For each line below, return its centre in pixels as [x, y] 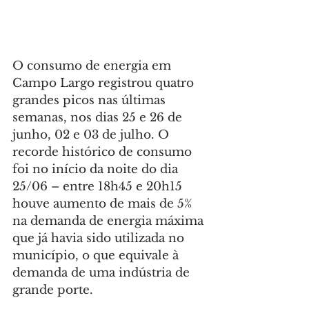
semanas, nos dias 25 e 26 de [99, 118]
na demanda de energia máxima [110, 221]
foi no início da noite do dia [97, 170]
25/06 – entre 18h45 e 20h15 [99, 187]
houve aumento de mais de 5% [104, 204]
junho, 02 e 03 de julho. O [92, 135]
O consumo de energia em [93, 66]
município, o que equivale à [97, 256]
